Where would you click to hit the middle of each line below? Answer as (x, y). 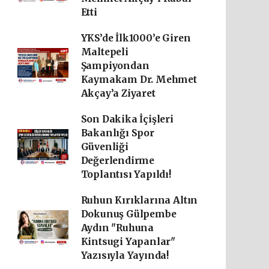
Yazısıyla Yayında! (125, 255)
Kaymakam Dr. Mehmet (139, 80)
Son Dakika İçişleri (127, 119)
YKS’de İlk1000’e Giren (136, 38)
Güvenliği (104, 147)
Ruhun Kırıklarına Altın (139, 200)
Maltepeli (104, 52)
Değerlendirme (118, 161)
